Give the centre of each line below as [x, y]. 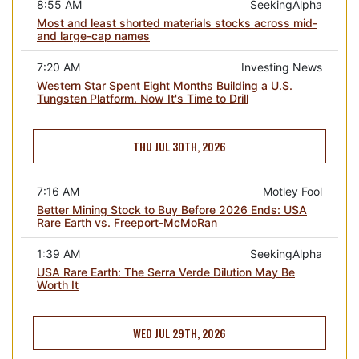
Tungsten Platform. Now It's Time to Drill [143, 98]
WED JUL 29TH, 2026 [179, 333]
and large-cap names [93, 35]
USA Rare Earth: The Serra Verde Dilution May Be [166, 272]
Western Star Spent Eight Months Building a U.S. [165, 85]
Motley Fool [292, 191]
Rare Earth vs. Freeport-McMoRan [127, 222]
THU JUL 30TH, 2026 [179, 146]
